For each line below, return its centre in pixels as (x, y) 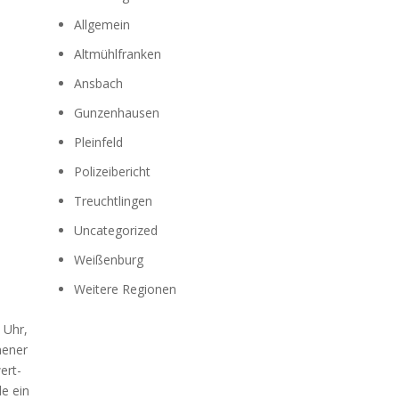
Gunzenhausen (116, 112)
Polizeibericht (112, 171)
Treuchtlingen (113, 200)
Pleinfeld (98, 142)
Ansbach (98, 83)
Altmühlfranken (117, 53)
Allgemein (102, 24)
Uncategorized (115, 230)
